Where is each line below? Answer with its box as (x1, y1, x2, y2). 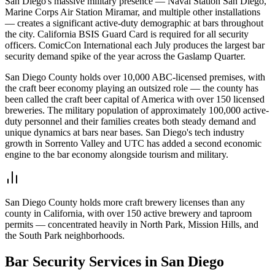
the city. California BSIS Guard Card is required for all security (5, 28, 249, 39)
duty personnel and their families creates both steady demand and (5, 115, 256, 126)
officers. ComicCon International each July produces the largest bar (5, 39, 265, 50)
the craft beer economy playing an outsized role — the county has (5, 82, 258, 93)
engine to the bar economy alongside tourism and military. (5, 149, 228, 160)
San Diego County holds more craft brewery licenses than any (5, 196, 245, 207)
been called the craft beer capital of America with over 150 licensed (5, 93, 265, 104)
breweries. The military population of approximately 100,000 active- (5, 104, 269, 115)
